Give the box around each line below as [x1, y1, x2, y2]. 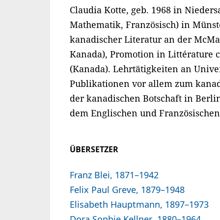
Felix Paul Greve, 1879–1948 [70, 184, 185, 196]
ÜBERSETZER [70, 144, 118, 155]
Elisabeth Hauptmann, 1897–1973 [70, 198, 209, 211]
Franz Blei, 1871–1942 [70, 169, 159, 181]
